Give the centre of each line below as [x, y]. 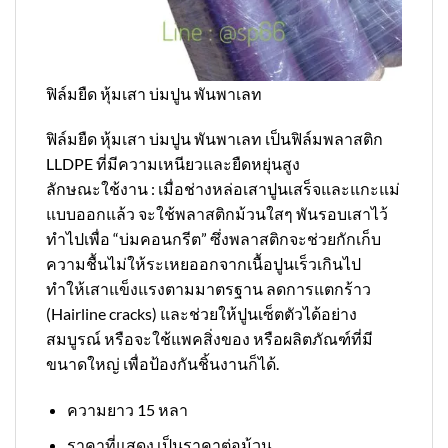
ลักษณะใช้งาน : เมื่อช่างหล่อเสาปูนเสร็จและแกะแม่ [223, 189]
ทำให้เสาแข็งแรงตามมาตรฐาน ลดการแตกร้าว [208, 289]
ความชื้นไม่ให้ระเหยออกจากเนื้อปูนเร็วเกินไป [203, 264]
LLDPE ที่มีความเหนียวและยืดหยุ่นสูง [173, 164]
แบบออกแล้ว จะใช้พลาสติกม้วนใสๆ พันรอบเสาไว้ [217, 214]
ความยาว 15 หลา [127, 410]
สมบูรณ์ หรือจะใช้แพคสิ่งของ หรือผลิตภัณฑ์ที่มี [209, 339]
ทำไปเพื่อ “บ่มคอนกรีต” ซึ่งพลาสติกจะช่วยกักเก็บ [213, 239]
